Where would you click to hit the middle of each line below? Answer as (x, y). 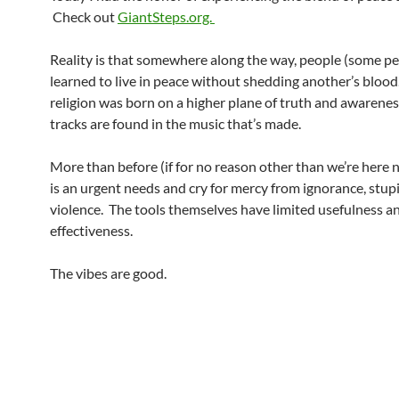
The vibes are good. (108, 273)
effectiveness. (91, 230)
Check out (84, 16)
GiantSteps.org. (166, 16)
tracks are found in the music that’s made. (175, 123)
